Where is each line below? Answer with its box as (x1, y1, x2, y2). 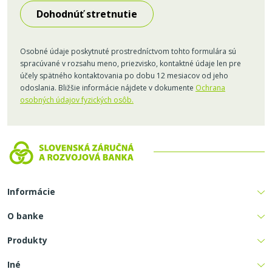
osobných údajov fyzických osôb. (20, 94, 134, 105)
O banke (7, 209, 44, 222)
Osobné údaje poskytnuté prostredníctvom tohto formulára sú (20, 46, 236, 56)
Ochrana (195, 82, 225, 93)
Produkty (7, 234, 47, 246)
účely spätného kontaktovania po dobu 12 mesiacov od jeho (20, 70, 228, 81)
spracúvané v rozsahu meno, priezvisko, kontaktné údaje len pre (20, 58, 241, 69)
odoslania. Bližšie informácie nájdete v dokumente (20, 82, 195, 93)
